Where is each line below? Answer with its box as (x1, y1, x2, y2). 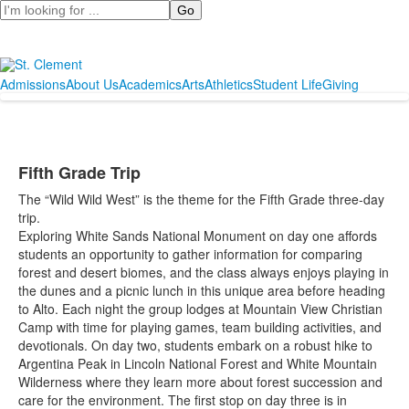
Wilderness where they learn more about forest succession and (18, 372, 383, 391)
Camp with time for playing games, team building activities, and (18, 318, 382, 336)
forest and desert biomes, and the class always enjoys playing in (18, 263, 389, 281)
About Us (66, 75, 119, 93)
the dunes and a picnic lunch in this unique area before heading (18, 281, 385, 299)
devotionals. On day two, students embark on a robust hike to (18, 336, 372, 354)
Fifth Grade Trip (18, 161, 141, 184)
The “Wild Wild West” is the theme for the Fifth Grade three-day (18, 190, 384, 208)
